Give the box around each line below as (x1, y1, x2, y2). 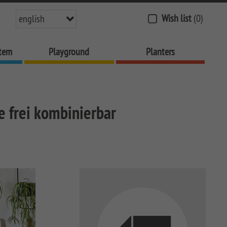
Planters (145, 45, 175, 58)
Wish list (160, 12, 194, 24)
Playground (49, 45, 90, 58)
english (19, 12, 45, 25)
